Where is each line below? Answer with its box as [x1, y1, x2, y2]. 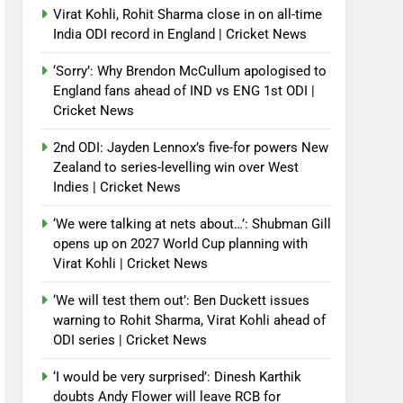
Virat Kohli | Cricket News [53, 255, 209, 272]
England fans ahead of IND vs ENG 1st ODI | [53, 83, 316, 99]
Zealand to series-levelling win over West [53, 159, 300, 175]
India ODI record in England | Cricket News [53, 26, 308, 42]
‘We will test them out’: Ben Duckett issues [53, 292, 310, 309]
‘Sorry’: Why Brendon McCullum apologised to [53, 63, 327, 79]
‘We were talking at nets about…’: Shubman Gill [53, 216, 332, 232]
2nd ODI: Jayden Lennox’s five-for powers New [53, 139, 329, 156]
